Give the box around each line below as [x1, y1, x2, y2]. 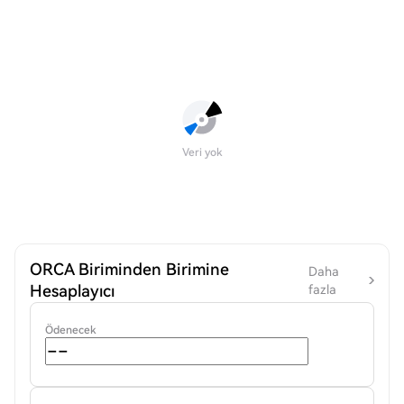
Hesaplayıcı [30, 281, 115, 300]
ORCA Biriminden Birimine [30, 260, 229, 279]
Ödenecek [45, 324, 96, 336]
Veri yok [181, 146, 223, 159]
